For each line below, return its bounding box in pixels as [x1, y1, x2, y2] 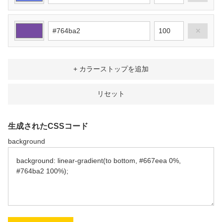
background [8, 137, 45, 145]
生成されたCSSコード [8, 122, 88, 130]
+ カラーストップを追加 [73, 65, 149, 73]
